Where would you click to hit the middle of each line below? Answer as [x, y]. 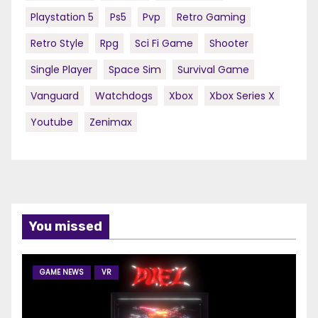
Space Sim [135, 70]
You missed [66, 227]
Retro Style [57, 44]
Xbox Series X [242, 96]
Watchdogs [124, 96]
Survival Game [213, 70]
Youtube [52, 122]
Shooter [229, 44]
